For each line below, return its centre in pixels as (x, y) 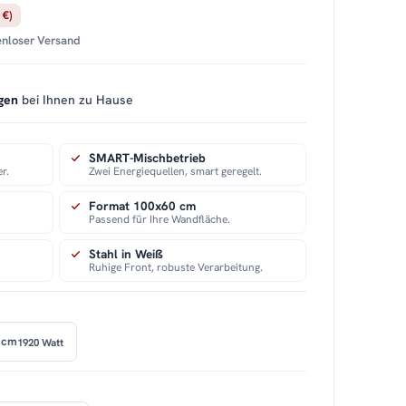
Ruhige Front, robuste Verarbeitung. (176, 268)
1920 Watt (40, 342)
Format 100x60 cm (143, 206)
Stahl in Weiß (126, 254)
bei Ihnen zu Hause (76, 100)
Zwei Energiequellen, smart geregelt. (176, 172)
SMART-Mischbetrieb (148, 158)
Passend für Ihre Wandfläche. (160, 220)
